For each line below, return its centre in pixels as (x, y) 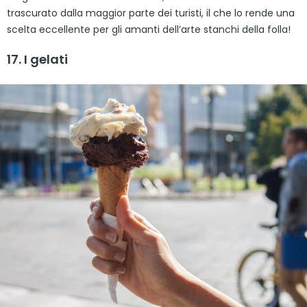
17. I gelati (37, 59)
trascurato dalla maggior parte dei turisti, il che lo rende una (151, 13)
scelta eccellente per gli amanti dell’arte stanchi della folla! (149, 29)
